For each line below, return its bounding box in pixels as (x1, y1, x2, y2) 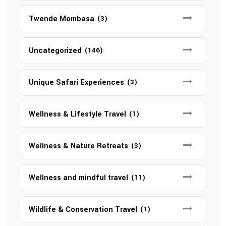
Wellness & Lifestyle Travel (29, 108, 126, 120)
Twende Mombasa (29, 13, 94, 24)
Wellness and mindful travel (29, 172, 128, 183)
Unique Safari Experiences (29, 77, 124, 88)
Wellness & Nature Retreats (29, 140, 128, 151)
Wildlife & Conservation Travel (29, 204, 137, 215)
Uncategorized (29, 45, 82, 56)
